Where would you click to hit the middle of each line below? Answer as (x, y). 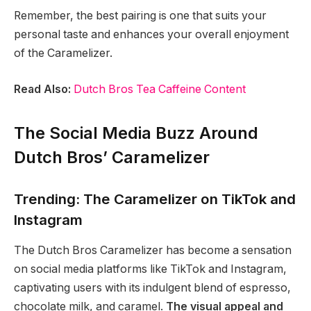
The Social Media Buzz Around (136, 133)
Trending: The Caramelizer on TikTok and (155, 199)
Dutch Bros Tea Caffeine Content (160, 89)
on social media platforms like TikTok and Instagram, (150, 269)
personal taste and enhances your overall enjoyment (151, 35)
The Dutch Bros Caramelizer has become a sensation (153, 251)
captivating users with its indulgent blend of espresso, (152, 288)
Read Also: (42, 89)
